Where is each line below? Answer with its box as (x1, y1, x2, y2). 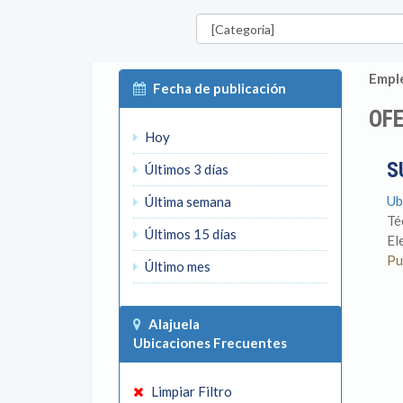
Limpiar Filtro (148, 383, 232, 399)
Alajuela (148, 316, 200, 332)
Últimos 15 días (142, 226, 237, 242)
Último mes (142, 258, 210, 274)
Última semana (142, 193, 231, 210)
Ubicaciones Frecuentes (133, 335, 287, 351)
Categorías (186, 4, 254, 20)
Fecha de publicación (153, 80, 286, 96)
